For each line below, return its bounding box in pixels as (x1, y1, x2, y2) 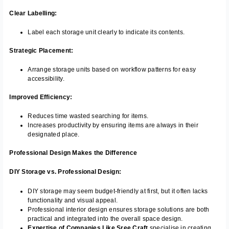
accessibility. (28, 75, 64, 82)
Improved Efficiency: (9, 93, 73, 101)
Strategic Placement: (9, 47, 74, 54)
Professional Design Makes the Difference (9, 149, 138, 157)
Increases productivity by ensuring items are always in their (28, 122, 198, 129)
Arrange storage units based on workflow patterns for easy (28, 65, 196, 73)
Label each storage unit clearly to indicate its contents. (28, 28, 185, 36)
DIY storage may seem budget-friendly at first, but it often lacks (28, 187, 208, 195)
